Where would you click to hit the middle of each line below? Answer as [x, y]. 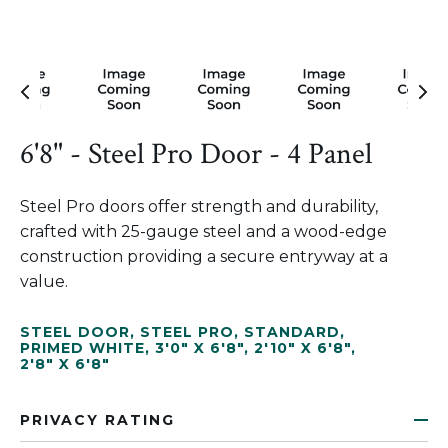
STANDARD [292, 332]
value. [44, 281]
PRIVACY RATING [97, 420]
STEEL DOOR [75, 332]
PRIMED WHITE [82, 348]
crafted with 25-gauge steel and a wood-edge [203, 231]
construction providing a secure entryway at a [204, 256]
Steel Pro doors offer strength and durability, [199, 206]
